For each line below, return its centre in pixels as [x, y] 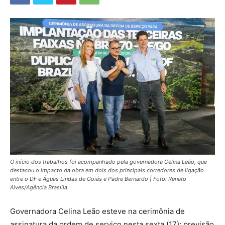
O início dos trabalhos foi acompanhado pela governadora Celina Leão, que [108, 161]
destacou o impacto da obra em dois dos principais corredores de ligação [107, 170]
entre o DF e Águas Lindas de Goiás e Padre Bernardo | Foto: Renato [98, 179]
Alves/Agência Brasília [39, 187]
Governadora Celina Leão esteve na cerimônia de [97, 211]
